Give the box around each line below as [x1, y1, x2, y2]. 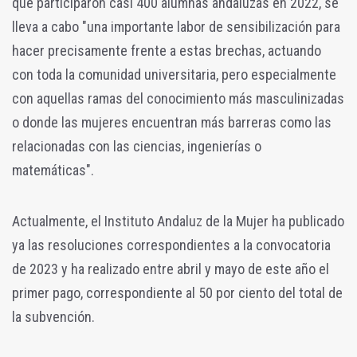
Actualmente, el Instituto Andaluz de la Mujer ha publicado [12, 212, 344, 229]
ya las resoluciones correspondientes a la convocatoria [12, 236, 331, 253]
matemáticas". [12, 161, 94, 178]
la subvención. [12, 308, 95, 325]
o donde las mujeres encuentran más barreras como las [12, 113, 331, 131]
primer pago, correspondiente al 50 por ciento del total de [12, 284, 343, 301]
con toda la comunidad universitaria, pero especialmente [12, 65, 336, 83]
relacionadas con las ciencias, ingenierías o [12, 137, 261, 155]
